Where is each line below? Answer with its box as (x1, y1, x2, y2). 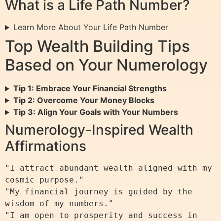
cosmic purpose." (5, 175, 84, 185)
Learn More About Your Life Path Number (13, 22, 168, 33)
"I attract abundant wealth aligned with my (5, 163, 212, 173)
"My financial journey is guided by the (5, 187, 192, 197)
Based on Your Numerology (5, 55, 208, 75)
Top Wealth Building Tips (5, 37, 190, 56)
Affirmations (5, 138, 86, 155)
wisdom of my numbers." (5, 199, 113, 209)
